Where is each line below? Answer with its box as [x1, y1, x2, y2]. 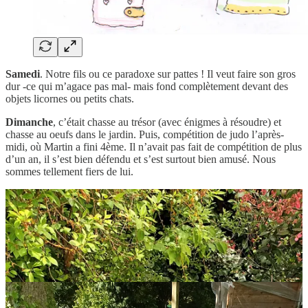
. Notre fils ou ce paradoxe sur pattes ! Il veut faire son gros [40, 68, 296, 80]
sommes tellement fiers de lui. [5, 166, 133, 178]
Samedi [5, 68, 40, 80]
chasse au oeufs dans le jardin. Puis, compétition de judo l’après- [5, 129, 284, 141]
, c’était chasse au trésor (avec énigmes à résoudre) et [53, 116, 281, 129]
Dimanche [5, 116, 53, 129]
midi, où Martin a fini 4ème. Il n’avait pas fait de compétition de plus [5, 141, 302, 153]
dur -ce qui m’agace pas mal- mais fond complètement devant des [5, 80, 288, 93]
